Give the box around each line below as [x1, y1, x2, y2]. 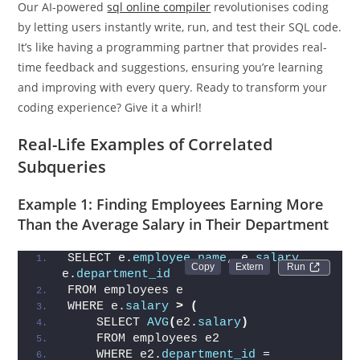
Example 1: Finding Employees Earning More [18, 221, 324, 240]
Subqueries [18, 182, 107, 204]
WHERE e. [67, 326, 126, 340]
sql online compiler [107, 26, 211, 41]
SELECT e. [67, 278, 133, 292]
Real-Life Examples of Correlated [18, 160, 273, 182]
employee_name [133, 278, 227, 292]
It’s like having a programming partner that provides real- [18, 66, 328, 81]
